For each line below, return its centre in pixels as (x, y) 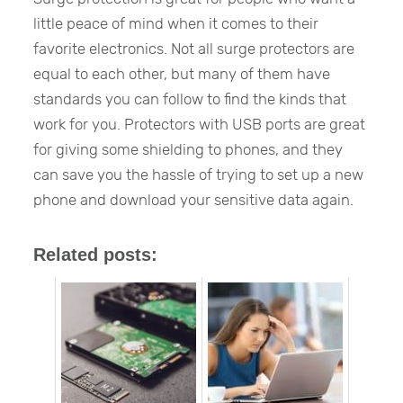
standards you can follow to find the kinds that (190, 99)
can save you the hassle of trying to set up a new (199, 174)
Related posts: (96, 254)
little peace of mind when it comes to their (176, 23)
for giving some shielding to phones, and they (188, 149)
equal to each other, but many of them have (182, 73)
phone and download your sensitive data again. (194, 199)
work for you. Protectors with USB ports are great (200, 124)
